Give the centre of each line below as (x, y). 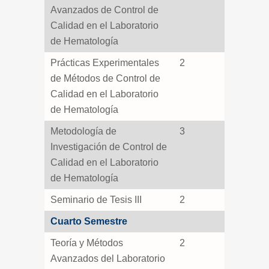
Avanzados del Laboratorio (108, 258)
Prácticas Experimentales (105, 63)
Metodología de (83, 131)
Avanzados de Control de (104, 10)
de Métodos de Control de (105, 78)
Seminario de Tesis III (96, 200)
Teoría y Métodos (87, 243)
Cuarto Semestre (89, 221)
